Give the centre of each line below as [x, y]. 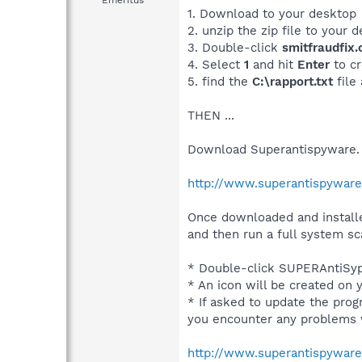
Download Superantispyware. [274, 149]
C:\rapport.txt [295, 81]
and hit [273, 64]
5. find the [220, 81]
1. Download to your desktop [272, 13]
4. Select [216, 64]
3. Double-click [235, 47]
